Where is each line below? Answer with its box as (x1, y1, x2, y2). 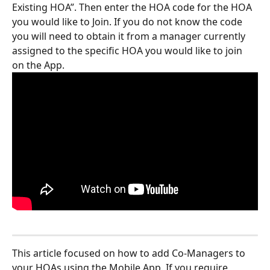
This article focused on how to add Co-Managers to (12, 246, 248, 260)
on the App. (12, 58, 67, 72)
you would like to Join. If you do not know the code (12, 14, 245, 28)
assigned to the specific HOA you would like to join (12, 43, 245, 57)
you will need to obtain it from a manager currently (12, 29, 248, 43)
